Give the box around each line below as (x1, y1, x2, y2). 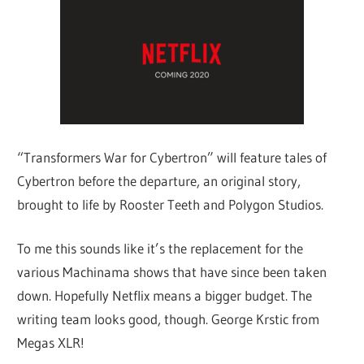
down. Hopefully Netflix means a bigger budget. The (17, 287, 313, 305)
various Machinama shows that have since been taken (17, 263, 327, 281)
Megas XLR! (17, 334, 85, 352)
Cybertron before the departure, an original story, (17, 171, 301, 189)
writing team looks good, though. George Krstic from (17, 310, 320, 328)
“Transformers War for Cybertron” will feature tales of (17, 148, 327, 166)
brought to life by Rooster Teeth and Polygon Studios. (17, 195, 324, 213)
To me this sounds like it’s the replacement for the (17, 240, 304, 258)
